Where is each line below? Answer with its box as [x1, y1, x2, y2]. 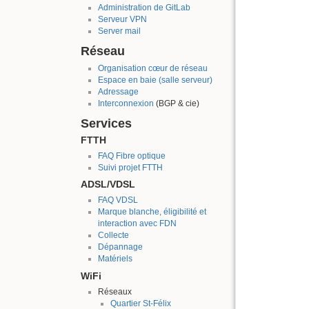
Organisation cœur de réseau [97, 63, 208, 74]
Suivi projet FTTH [97, 162, 163, 172]
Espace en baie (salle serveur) [97, 75, 212, 86]
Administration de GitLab [97, 3, 190, 13]
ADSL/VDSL [81, 179, 135, 190]
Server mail [97, 26, 141, 37]
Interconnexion [97, 99, 154, 109]
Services [81, 115, 132, 130]
